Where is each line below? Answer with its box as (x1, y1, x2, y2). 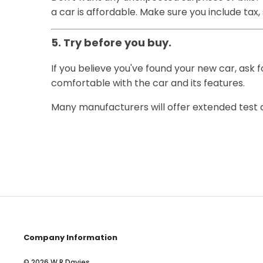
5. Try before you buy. (51, 35, 171, 50)
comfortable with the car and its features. (51, 76, 245, 90)
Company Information (23, 231, 117, 243)
